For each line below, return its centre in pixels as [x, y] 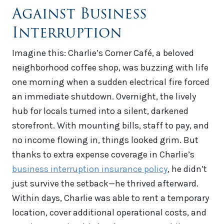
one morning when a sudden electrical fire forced [111, 82]
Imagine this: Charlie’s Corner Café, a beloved [103, 53]
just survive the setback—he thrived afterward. [105, 184]
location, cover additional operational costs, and [109, 213]
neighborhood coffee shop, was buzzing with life [110, 68]
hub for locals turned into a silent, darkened [100, 111]
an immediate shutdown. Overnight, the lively [104, 97]
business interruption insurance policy [90, 169]
